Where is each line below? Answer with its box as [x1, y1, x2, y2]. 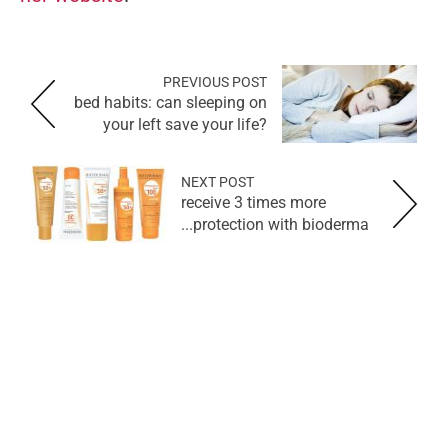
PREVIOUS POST [163, 73, 267, 90]
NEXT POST [181, 173, 254, 190]
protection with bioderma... [193, 214, 369, 234]
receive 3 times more [181, 192, 326, 212]
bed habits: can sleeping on [74, 92, 267, 112]
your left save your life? [103, 114, 267, 134]
